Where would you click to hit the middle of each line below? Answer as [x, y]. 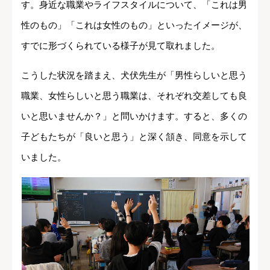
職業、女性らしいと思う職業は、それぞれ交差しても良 [134, 96]
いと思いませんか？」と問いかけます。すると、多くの [134, 116]
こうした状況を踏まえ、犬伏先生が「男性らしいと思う [134, 75]
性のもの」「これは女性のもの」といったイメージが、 [134, 25]
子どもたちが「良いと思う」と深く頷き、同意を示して [134, 137]
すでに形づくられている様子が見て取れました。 [121, 46]
